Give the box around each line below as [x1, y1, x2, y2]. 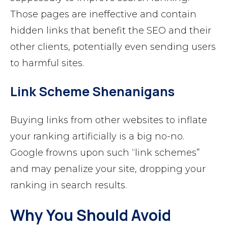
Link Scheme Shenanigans [10, 82, 175, 100]
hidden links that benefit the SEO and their [10, 24, 211, 36]
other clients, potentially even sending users [10, 41, 216, 52]
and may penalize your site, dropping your [10, 163, 206, 175]
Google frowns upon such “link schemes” [10, 147, 200, 158]
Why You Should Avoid [10, 204, 171, 225]
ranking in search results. [10, 179, 127, 191]
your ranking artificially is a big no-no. [10, 130, 184, 142]
